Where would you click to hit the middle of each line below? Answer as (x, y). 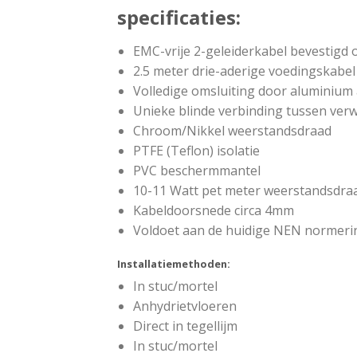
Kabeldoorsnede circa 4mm (214, 210)
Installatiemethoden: (174, 263)
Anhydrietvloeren (185, 306)
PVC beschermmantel (197, 170)
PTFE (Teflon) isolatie (196, 150)
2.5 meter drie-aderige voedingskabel (244, 71)
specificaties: (179, 17)
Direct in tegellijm (185, 326)
